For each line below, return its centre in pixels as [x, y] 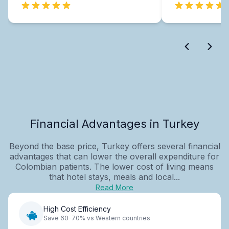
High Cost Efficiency [77, 209]
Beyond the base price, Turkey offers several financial [114, 146]
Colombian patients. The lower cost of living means [114, 166]
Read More [114, 187]
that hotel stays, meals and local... [114, 177]
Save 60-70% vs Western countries [97, 218]
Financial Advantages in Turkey [114, 123]
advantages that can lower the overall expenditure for [114, 156]
